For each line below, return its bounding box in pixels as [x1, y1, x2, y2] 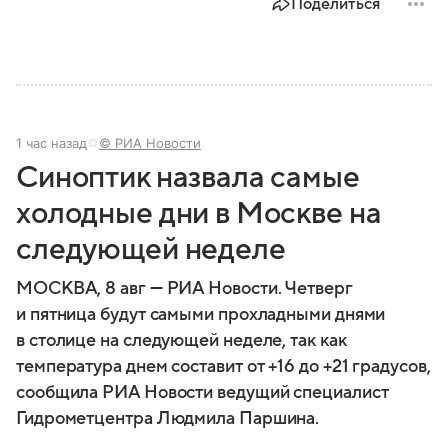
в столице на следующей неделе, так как [16, 331, 347, 351]
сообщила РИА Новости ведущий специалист [16, 383, 389, 403]
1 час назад [16, 135, 87, 152]
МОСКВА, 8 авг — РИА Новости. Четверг [16, 279, 353, 299]
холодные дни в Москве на [16, 197, 382, 231]
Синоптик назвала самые [16, 161, 360, 195]
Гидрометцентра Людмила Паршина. [16, 409, 320, 429]
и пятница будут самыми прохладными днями [16, 305, 386, 325]
